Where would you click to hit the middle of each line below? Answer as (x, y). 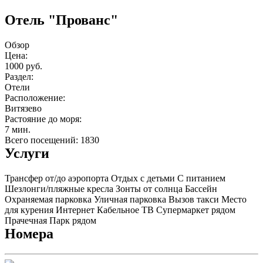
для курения (29, 210)
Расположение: (35, 97)
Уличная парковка (130, 199)
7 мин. (18, 129)
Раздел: (19, 76)
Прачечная (26, 220)
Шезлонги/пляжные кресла (59, 188)
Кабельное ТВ (125, 210)
